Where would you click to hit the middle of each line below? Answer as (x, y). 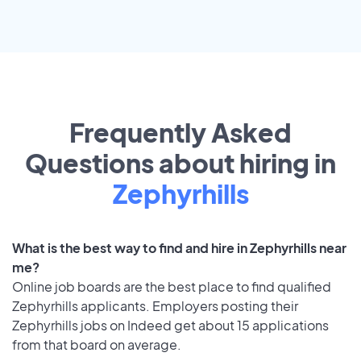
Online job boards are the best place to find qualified (172, 287)
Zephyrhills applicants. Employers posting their (155, 306)
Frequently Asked (180, 133)
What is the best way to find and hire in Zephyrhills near (179, 248)
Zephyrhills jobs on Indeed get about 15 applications (170, 326)
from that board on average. (97, 345)
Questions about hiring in (180, 163)
